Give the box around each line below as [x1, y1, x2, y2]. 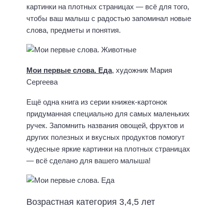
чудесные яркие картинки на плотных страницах [26, 144, 190, 153]
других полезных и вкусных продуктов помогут [26, 132, 185, 141]
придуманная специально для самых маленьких [26, 109, 190, 118]
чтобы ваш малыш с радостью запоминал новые [26, 14, 191, 22]
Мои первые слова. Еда [26, 66, 112, 75]
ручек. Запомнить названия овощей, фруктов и [26, 121, 184, 130]
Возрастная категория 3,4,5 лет [26, 197, 155, 207]
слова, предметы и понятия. [26, 25, 121, 34]
